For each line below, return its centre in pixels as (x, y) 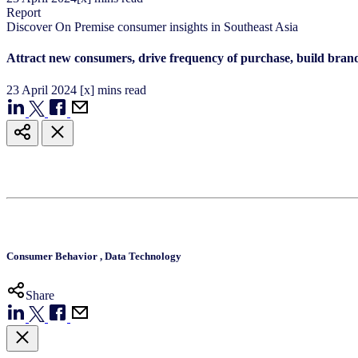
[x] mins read (113, 89)
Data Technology (143, 256)
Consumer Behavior (53, 256)
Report (24, 12)
